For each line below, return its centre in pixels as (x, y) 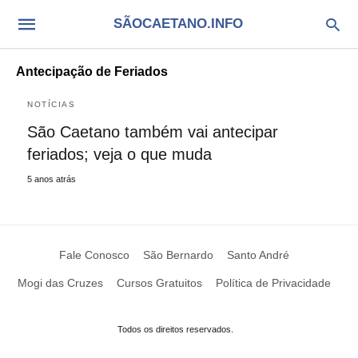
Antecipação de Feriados (92, 72)
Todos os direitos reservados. (175, 329)
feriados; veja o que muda (119, 154)
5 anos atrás (52, 179)
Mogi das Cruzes (60, 283)
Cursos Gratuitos (159, 283)
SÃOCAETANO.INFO (178, 24)
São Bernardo (178, 255)
